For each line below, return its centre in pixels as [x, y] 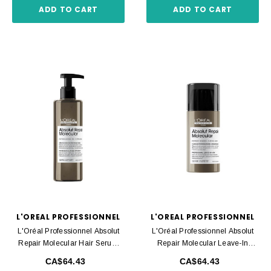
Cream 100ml [203, 255]
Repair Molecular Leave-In [203, 243]
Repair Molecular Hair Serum [68, 243]
